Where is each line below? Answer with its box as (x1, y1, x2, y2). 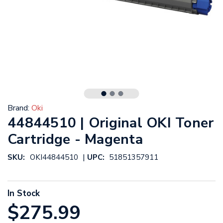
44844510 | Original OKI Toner (7, 113, 214, 133)
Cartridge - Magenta (7, 130, 143, 149)
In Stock (7, 188, 40, 200)
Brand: (7, 103, 29, 114)
